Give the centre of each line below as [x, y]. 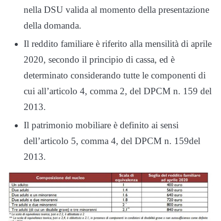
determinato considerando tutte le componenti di [115, 75]
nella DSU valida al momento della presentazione [116, 9]
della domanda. [53, 25]
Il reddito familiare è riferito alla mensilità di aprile [118, 43]
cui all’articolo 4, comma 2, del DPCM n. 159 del [118, 91]
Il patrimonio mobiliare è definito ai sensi [101, 125]
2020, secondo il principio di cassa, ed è [99, 59]
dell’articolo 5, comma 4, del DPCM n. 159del [112, 141]
